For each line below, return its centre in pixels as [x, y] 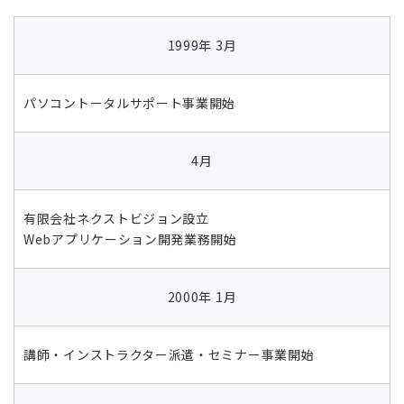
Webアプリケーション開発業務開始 [130, 239]
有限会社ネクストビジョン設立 [116, 218]
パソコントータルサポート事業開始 [130, 102]
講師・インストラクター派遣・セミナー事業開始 [169, 354]
